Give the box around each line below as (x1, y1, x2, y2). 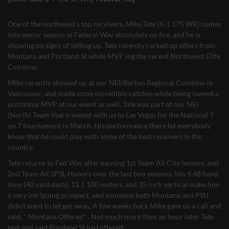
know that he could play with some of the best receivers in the (8, 132, 202, 141)
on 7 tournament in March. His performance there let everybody (8, 121, 211, 130)
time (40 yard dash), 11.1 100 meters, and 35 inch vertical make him (8, 180, 220, 189)
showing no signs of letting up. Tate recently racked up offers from (8, 41, 215, 50)
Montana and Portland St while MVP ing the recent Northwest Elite (8, 52, 220, 60)
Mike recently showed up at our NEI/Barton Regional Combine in (8, 78, 213, 87)
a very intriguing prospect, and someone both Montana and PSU (8, 191, 209, 199)
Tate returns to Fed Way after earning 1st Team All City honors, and (8, 158, 219, 167)
